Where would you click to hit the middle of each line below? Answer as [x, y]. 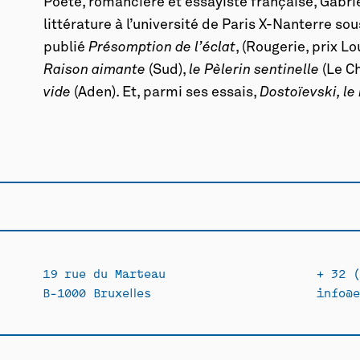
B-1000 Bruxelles [96, 292]
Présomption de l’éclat [162, 47]
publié [66, 47]
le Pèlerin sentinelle [254, 70]
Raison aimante [95, 70]
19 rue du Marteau [104, 273]
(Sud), [168, 70]
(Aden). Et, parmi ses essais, [166, 92]
